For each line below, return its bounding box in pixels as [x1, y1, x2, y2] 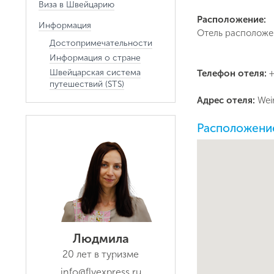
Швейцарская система [50, 67, 141, 78]
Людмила [72, 231, 129, 246]
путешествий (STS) [50, 79, 124, 89]
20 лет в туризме [62, 248, 139, 260]
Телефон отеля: [197, 68, 269, 79]
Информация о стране [50, 53, 141, 63]
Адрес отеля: [197, 95, 257, 106]
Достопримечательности [50, 38, 152, 48]
